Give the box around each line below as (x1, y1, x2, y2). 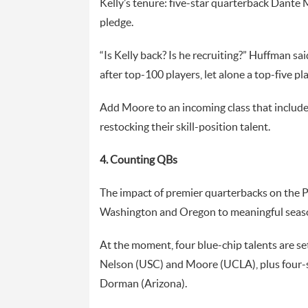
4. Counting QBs (99, 154, 177, 166)
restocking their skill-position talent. (99, 121, 270, 133)
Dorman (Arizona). (99, 278, 187, 289)
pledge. (99, 16, 133, 28)
